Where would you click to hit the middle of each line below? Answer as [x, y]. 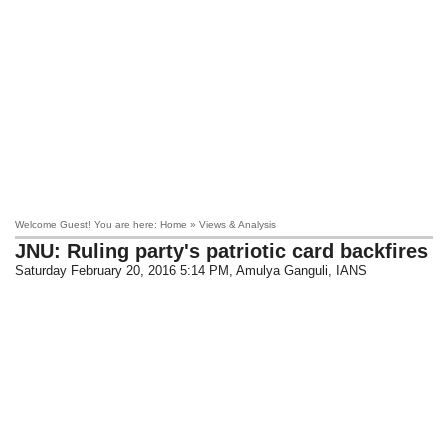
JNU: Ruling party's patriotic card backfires [222, 251]
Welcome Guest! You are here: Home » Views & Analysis [146, 224]
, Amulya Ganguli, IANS [298, 270]
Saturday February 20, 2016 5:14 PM [122, 270]
